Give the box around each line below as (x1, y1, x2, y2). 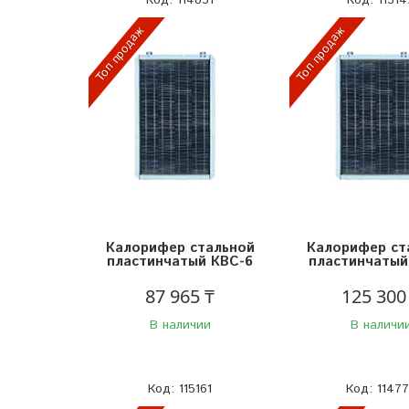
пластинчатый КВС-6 (107, 251, 253, 271)
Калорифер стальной (105, 237, 255, 257)
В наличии (149, 315, 211, 334)
